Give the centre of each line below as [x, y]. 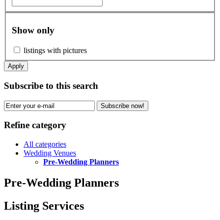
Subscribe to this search [51, 85]
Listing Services [44, 206]
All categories [45, 144]
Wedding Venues [50, 153]
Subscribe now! [123, 106]
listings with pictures [55, 51]
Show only [33, 30]
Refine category [35, 125]
